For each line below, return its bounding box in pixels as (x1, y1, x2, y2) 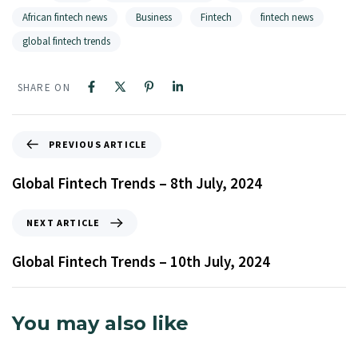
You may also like (12, 312, 189, 336)
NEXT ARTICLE (26, 217, 101, 229)
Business (136, 10, 172, 24)
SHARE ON (17, 80, 70, 94)
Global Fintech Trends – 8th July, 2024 (12, 173, 262, 193)
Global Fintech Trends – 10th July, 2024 (12, 252, 270, 272)
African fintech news (22, 10, 107, 24)
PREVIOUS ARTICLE (49, 137, 148, 150)
